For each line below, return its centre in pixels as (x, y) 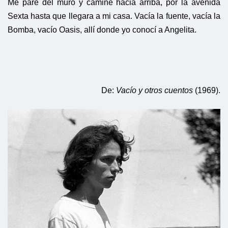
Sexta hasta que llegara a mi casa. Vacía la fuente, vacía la (114, 16)
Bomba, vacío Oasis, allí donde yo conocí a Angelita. (102, 30)
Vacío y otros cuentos (154, 91)
